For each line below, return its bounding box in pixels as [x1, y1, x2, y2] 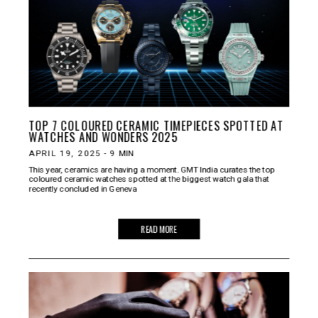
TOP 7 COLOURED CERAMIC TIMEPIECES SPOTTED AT [28, 116, 284, 133]
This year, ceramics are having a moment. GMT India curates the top [28, 164, 275, 174]
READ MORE [141, 222, 177, 236]
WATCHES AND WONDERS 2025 [28, 128, 178, 146]
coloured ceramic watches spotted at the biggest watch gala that [28, 173, 269, 184]
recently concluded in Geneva [28, 183, 137, 193]
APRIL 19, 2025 [28, 148, 102, 158]
